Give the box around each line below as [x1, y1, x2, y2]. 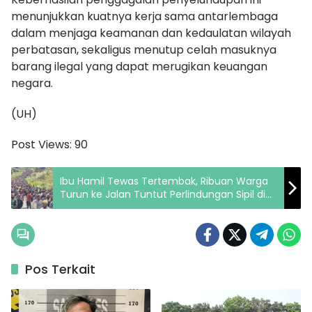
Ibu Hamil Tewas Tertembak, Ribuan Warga [60, 174, 268, 189]
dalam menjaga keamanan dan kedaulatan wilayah [11, 25, 291, 42]
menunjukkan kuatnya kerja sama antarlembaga [11, 8, 278, 25]
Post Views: [11, 136, 72, 153]
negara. [11, 75, 53, 92]
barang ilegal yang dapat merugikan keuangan [11, 58, 267, 75]
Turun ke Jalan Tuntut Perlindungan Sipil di [60, 187, 265, 202]
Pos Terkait [25, 260, 95, 279]
